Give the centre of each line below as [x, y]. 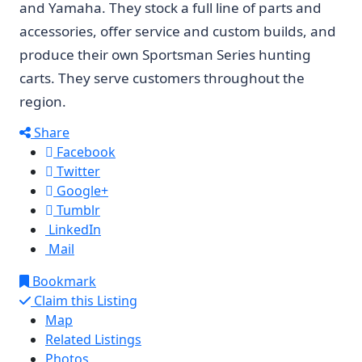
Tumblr [77, 210]
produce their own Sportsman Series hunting [165, 55]
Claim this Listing [84, 301]
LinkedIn [73, 229]
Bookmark [63, 281]
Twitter [77, 171]
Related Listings [93, 339]
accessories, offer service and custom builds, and [178, 31]
